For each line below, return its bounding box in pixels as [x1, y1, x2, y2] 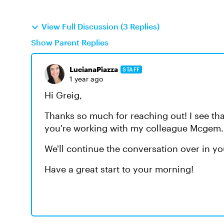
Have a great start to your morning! [44, 163, 193, 174]
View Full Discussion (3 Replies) [41, 21, 159, 31]
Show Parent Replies [31, 37, 108, 47]
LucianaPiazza [69, 65, 118, 73]
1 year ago [69, 74, 103, 83]
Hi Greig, [44, 89, 84, 100]
